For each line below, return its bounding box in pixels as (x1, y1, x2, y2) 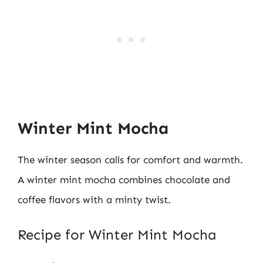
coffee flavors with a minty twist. (18, 194, 171, 205)
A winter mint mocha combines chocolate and (18, 174, 230, 186)
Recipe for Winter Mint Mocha (18, 225, 217, 243)
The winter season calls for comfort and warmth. (18, 154, 243, 166)
